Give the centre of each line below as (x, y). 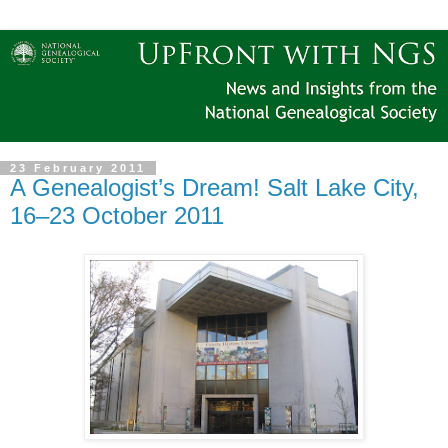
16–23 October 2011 (117, 215)
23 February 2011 (78, 168)
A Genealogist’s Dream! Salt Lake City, (214, 187)
